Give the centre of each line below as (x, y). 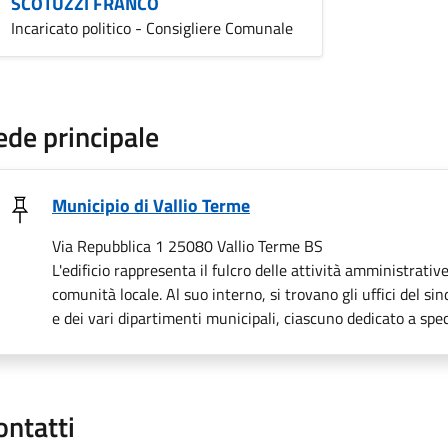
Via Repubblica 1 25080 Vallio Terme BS (187, 245)
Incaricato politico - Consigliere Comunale (152, 27)
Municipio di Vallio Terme (151, 205)
